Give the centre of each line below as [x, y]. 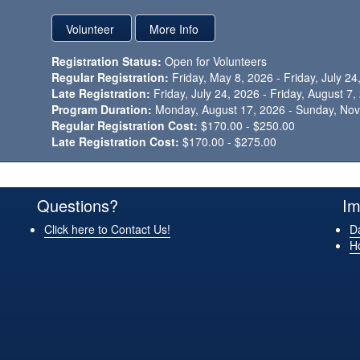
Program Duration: [102, 109]
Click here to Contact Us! [107, 229]
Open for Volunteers [216, 61]
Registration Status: [107, 61]
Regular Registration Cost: [125, 125]
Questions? [78, 206]
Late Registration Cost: [116, 141]
